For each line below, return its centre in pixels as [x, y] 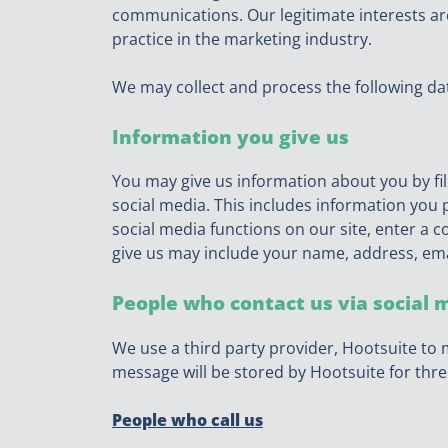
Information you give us [230, 136]
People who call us [187, 420]
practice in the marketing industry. [242, 38]
